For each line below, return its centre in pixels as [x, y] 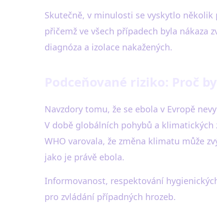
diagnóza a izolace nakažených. [108, 47]
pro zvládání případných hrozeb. [110, 197]
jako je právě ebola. [85, 157]
